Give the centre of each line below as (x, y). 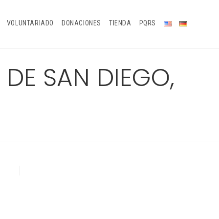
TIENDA (120, 23)
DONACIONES (81, 23)
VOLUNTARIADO (30, 23)
